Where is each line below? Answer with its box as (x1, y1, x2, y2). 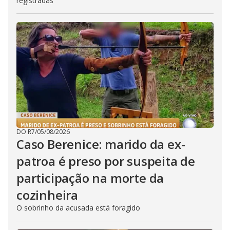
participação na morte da (16, 169, 164, 186)
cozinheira (16, 186, 79, 203)
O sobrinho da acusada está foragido (16, 203, 140, 213)
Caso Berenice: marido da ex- (16, 136, 185, 152)
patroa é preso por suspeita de (16, 152, 195, 169)
